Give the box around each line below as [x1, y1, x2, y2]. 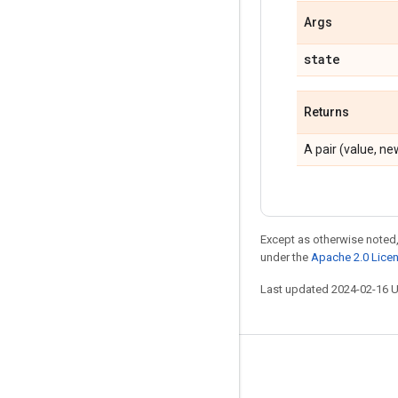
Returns [304, 105, 349, 119]
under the [260, 251, 311, 264]
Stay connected [21, 360, 124, 378]
